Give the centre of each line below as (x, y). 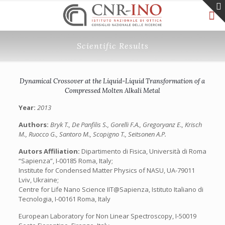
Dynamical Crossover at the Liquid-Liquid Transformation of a (113, 81)
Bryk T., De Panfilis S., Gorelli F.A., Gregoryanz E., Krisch (126, 125)
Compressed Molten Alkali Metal (112, 91)
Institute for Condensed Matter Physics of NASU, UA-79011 (106, 170)
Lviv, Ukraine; (38, 180)
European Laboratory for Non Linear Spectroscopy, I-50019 (107, 216)
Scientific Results (113, 46)
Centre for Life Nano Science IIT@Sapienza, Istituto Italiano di (111, 189)
